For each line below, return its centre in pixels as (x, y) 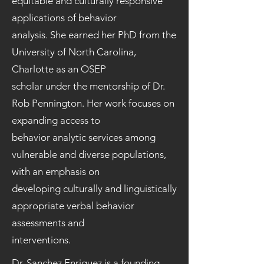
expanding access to (56, 120)
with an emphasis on (56, 171)
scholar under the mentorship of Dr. (88, 86)
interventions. (41, 240)
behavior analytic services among (84, 137)
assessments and (48, 223)
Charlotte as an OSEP (59, 69)
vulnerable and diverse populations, (89, 154)
